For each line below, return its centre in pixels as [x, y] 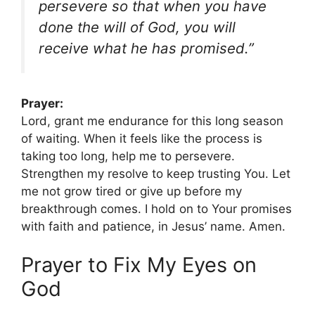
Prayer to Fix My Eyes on [139, 265]
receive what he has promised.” [146, 49]
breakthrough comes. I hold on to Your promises [156, 208]
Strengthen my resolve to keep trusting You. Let [156, 173]
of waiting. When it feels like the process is [142, 138]
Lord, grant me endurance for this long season [152, 121]
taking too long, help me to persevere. [128, 156]
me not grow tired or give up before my [131, 191]
